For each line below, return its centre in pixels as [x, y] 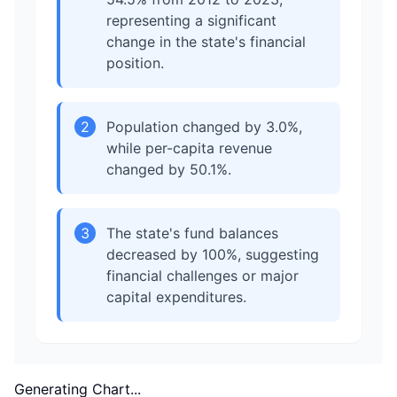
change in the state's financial [206, 42]
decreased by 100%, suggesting [213, 254]
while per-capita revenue [189, 148]
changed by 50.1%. [169, 169]
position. [135, 63]
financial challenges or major [202, 276]
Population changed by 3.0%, [204, 127]
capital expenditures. [176, 297]
